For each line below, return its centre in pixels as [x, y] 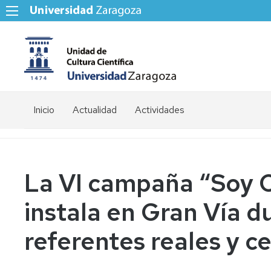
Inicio [44, 110]
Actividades [160, 110]
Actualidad [95, 110]
